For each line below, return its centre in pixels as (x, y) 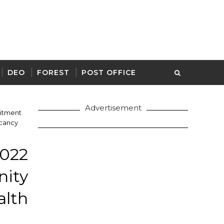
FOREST (53, 72)
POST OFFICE (109, 72)
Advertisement (113, 108)
